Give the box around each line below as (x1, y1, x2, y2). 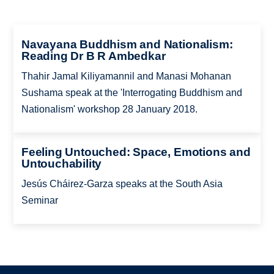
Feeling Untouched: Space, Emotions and (21, 146, 251, 159)
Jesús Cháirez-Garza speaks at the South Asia (21, 179, 223, 190)
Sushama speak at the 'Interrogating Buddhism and (21, 87, 242, 98)
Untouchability (21, 157, 102, 171)
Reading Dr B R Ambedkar (21, 49, 166, 62)
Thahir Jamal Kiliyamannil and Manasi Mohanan (21, 70, 231, 81)
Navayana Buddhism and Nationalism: (21, 37, 233, 51)
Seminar (21, 195, 58, 206)
